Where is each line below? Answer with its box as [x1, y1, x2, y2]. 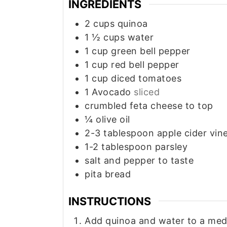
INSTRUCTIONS [68, 194, 151, 208]
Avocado [92, 87, 134, 98]
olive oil [96, 114, 130, 125]
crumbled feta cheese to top [85, 100, 213, 111]
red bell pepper [111, 59, 179, 70]
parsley [155, 141, 187, 153]
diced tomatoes [111, 73, 181, 84]
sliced [134, 87, 160, 98]
